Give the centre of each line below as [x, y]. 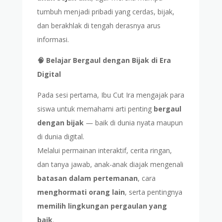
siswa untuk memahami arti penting [95, 109]
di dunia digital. [60, 137]
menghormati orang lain [81, 192]
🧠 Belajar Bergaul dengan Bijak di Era [104, 60]
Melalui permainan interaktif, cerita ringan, [104, 151]
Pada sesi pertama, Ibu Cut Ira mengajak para [111, 95]
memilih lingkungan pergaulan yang [102, 206]
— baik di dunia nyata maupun [133, 123]
